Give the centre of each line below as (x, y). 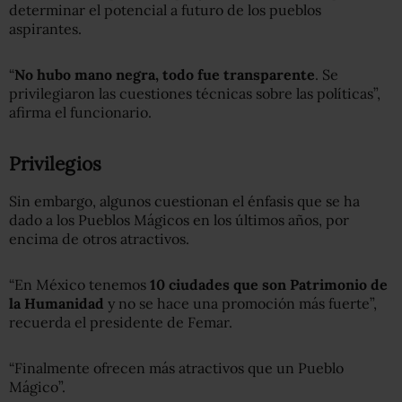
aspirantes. (45, 29)
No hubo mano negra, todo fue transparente (165, 75)
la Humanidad (57, 304)
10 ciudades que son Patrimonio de (269, 285)
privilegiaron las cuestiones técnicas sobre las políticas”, (195, 94)
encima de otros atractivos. (99, 239)
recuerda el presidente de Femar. (121, 323)
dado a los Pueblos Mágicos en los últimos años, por (179, 220)
